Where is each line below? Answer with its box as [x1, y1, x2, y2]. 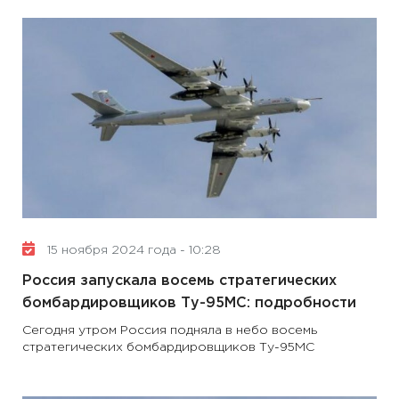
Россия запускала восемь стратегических [22, 274, 337, 288]
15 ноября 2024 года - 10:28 [44, 245, 221, 256]
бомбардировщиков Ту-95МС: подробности [22, 297, 356, 310]
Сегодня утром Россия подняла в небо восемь [22, 325, 317, 336]
